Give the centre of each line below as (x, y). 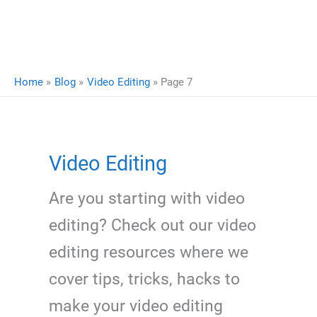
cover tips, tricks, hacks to (145, 278)
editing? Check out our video (153, 225)
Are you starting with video (147, 198)
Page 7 (177, 82)
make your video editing (136, 305)
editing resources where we (149, 252)
